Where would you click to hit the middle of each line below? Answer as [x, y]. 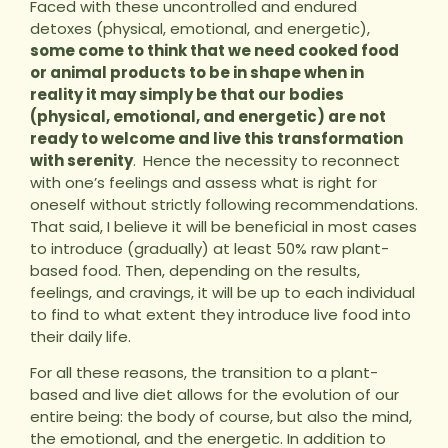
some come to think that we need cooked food [214, 50]
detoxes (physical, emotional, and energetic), [200, 28]
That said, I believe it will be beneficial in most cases [223, 226]
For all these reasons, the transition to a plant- [204, 373]
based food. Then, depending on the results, [195, 270]
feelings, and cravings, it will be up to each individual [222, 292]
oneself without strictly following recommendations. [224, 204]
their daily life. [82, 336]
